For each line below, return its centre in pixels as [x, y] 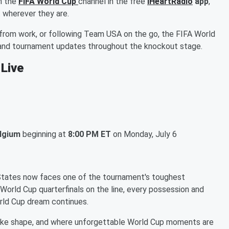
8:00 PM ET [89, 134]
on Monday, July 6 [144, 134]
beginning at [44, 134]
